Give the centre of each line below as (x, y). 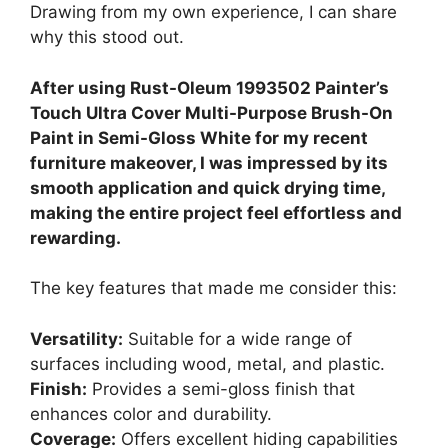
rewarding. (75, 237)
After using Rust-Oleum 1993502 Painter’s (209, 87)
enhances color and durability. (151, 413)
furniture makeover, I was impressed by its (209, 162)
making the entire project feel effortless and (216, 212)
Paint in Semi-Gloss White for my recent (199, 137)
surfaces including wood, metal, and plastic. (207, 363)
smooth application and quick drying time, (207, 187)
